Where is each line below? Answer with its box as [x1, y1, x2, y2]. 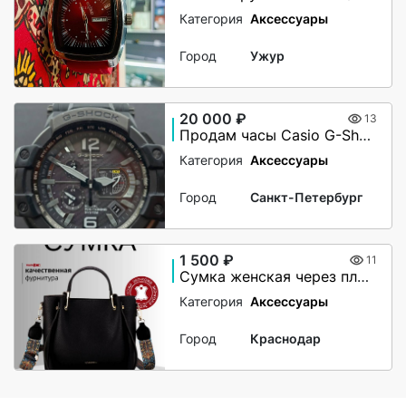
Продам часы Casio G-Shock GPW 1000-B [359, 126, 372, 145]
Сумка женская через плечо [357, 267, 370, 286]
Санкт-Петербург [250, 188, 363, 205]
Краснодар [250, 330, 322, 346]
